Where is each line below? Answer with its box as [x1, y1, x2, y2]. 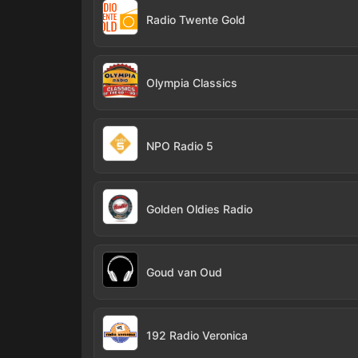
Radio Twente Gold [146, 13, 245, 26]
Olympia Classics [146, 76, 237, 89]
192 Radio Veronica [146, 328, 248, 342]
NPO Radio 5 [146, 139, 213, 153]
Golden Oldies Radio [146, 202, 253, 216]
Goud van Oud [146, 265, 222, 279]
